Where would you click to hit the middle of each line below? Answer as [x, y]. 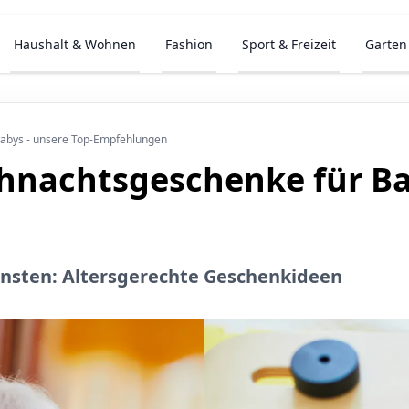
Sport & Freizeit [289, 44]
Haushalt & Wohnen [75, 44]
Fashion [189, 44]
